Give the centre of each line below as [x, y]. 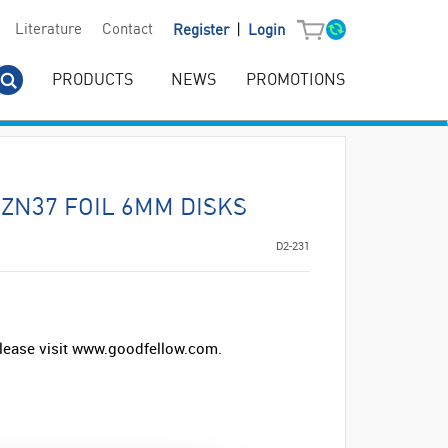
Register [202, 31]
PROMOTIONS [295, 80]
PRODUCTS [92, 80]
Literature [48, 30]
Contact [127, 30]
